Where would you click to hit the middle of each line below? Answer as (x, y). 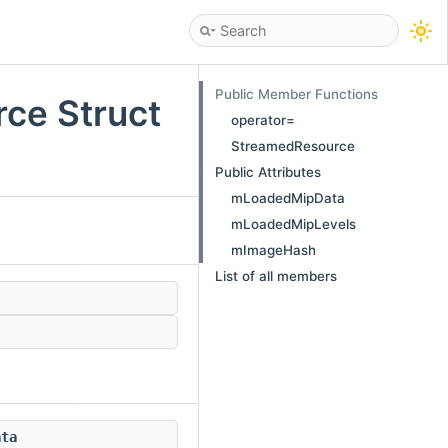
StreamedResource (293, 146)
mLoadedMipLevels (293, 224)
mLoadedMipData (288, 198)
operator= (263, 120)
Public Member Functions (296, 94)
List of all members (276, 276)
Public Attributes (268, 172)
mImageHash (273, 250)
